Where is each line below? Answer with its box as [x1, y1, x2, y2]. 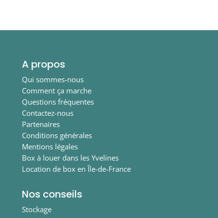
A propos [21, 57, 65, 72]
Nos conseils [21, 187, 82, 201]
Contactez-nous [21, 108, 73, 118]
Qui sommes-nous [21, 74, 84, 85]
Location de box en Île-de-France [21, 164, 131, 174]
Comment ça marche [21, 86, 91, 96]
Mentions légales [21, 142, 78, 152]
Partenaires [21, 119, 60, 129]
